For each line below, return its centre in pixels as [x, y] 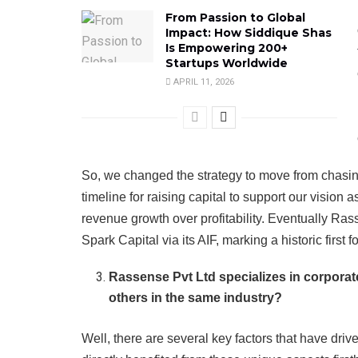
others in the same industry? [196, 298]
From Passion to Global [235, 18]
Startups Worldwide [228, 64]
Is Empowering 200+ [227, 48]
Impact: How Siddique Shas [249, 33]
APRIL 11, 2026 [203, 82]
